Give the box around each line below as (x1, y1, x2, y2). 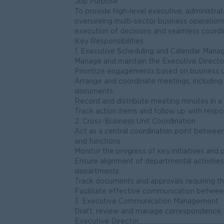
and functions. (74, 138, 122, 144)
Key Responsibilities (74, 38, 143, 44)
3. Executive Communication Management (74, 198, 218, 204)
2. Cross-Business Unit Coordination (74, 118, 195, 124)
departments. (74, 168, 120, 174)
